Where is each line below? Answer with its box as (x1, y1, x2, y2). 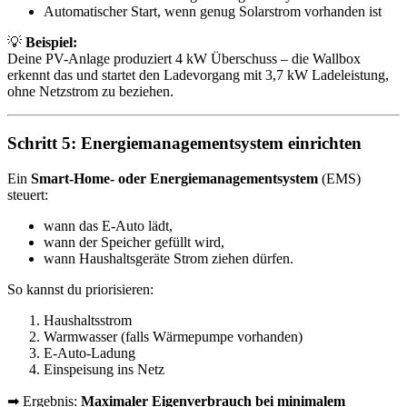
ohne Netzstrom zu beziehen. (7, 84, 174, 100)
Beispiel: (25, 35, 77, 51)
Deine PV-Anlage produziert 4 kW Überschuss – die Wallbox (7, 51, 361, 67)
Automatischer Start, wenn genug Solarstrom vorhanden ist (44, 4, 382, 20)
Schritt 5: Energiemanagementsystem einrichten (7, 133, 362, 153)
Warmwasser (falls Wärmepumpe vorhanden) (44, 328, 303, 344)
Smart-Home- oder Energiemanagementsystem (31, 170, 318, 186)
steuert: (7, 186, 48, 203)
